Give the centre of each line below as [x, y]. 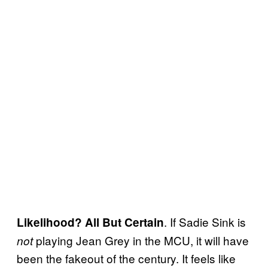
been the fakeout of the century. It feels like [126, 258]
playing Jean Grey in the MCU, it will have [142, 240]
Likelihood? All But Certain [90, 223]
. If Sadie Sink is [205, 222]
